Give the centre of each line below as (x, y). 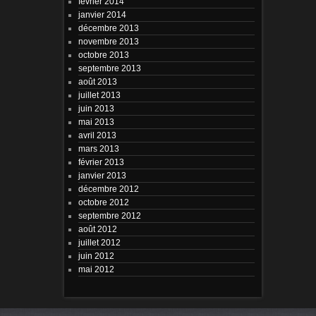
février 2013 (101, 162)
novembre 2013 (108, 41)
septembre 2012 (109, 215)
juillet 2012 (99, 242)
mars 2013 (98, 148)
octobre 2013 (103, 54)
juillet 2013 (99, 95)
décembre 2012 (108, 188)
